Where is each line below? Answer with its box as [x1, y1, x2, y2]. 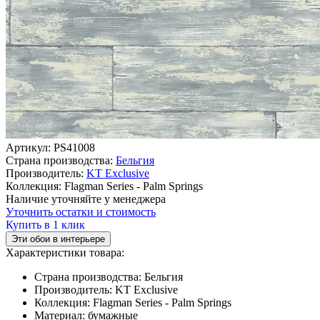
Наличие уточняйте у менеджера [6, 193, 166, 206]
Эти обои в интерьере [11, 234, 105, 245]
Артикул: [6, 141, 54, 154]
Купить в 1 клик [6, 219, 85, 231]
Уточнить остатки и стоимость [6, 206, 156, 219]
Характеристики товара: [6, 246, 124, 259]
